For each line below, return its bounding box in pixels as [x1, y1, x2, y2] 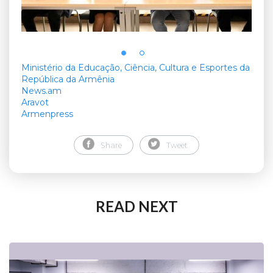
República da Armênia [21, 74, 115, 85]
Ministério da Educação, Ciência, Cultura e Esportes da [21, 62, 250, 74]
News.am [21, 85, 62, 97]
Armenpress [21, 108, 73, 120]
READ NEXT [95, 197, 178, 216]
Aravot [21, 97, 49, 108]
